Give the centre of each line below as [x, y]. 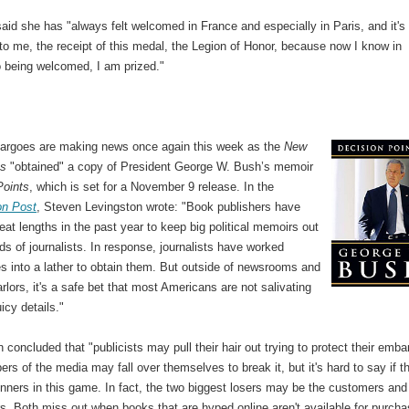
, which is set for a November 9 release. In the [152, 186]
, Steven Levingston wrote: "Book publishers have [169, 206]
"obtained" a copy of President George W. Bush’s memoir [160, 166]
